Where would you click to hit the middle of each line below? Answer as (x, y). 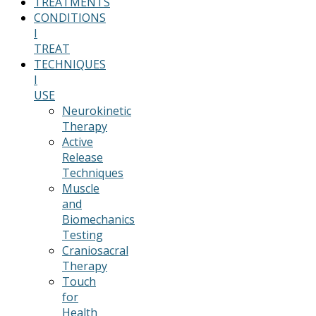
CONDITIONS (70, 17)
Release (83, 157)
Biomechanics (98, 219)
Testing (83, 235)
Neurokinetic (97, 110)
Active (78, 141)
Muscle (81, 188)
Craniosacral (95, 250)
